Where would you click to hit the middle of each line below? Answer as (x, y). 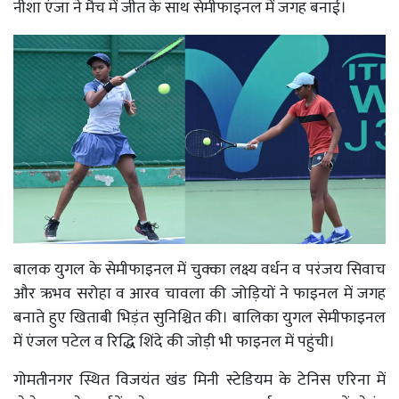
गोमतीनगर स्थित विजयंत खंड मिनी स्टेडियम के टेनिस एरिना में (199, 380)
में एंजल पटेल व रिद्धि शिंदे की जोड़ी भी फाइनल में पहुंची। (174, 342)
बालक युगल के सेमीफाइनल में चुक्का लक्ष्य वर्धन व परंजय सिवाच (199, 269)
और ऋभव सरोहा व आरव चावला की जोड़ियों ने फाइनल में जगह (199, 293)
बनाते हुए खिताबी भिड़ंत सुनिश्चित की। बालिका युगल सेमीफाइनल (199, 318)
